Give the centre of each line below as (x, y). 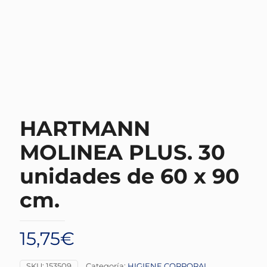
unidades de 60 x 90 (130, 176)
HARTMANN (85, 128)
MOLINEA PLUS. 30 (122, 152)
